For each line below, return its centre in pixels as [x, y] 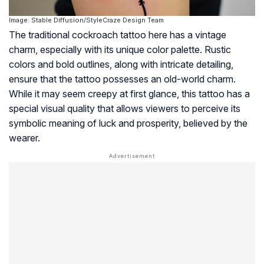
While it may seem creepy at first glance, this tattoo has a [129, 93]
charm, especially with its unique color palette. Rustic [120, 49]
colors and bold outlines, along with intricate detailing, [121, 64]
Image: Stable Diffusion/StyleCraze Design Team [86, 20]
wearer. [24, 138]
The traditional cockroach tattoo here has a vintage [118, 34]
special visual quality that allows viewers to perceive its [125, 108]
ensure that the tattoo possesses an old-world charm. [122, 79]
